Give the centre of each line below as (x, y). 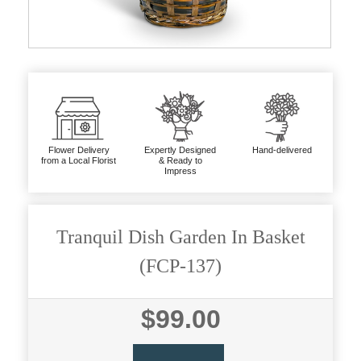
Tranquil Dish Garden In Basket (180, 237)
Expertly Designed (180, 149)
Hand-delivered (282, 149)
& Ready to (180, 160)
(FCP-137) (180, 266)
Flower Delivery (79, 149)
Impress (180, 170)
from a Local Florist (79, 160)
